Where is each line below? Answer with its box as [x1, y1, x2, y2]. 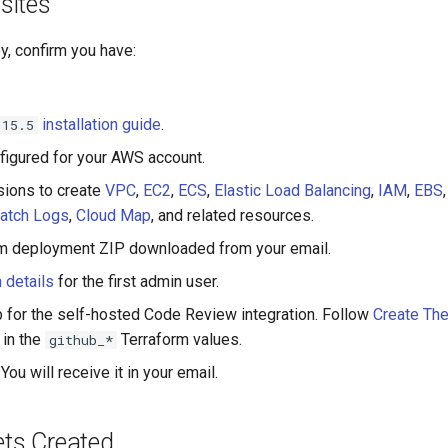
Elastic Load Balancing [214, 181, 371, 200]
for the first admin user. [54, 272, 219, 291]
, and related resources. [151, 206, 314, 225]
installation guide [42, 115, 161, 134]
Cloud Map [76, 206, 151, 225]
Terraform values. [117, 330, 242, 349]
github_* [49, 331, 113, 349]
